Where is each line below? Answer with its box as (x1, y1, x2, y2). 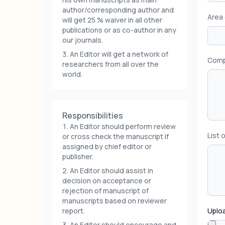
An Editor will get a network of (70, 49, 168, 59)
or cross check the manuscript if (62, 132, 169, 141)
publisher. (62, 152, 93, 161)
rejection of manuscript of (62, 186, 149, 195)
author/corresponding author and (62, 5, 174, 15)
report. (62, 206, 85, 215)
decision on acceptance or (62, 176, 151, 185)
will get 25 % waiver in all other (62, 15, 162, 25)
